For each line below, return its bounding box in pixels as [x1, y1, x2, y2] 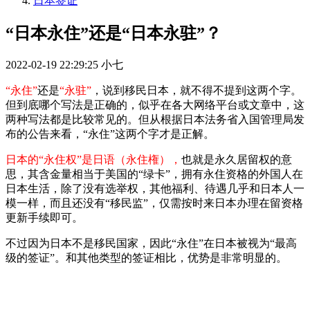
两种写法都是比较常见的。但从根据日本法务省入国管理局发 [6, 113, 304, 125]
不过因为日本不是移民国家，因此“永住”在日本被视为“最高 [6, 237, 297, 249]
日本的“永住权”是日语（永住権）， [6, 153, 181, 165]
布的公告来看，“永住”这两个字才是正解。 [6, 127, 215, 140]
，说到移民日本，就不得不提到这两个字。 [91, 84, 302, 96]
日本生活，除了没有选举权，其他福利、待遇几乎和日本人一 [6, 182, 304, 194]
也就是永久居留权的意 [181, 153, 292, 165]
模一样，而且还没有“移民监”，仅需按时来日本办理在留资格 [6, 197, 303, 209]
